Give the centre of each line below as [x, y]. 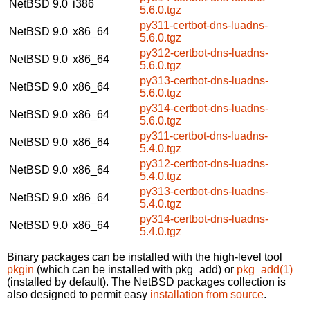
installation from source [207, 294]
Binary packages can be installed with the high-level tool [145, 257]
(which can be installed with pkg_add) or [135, 269]
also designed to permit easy [79, 294]
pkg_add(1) [265, 269]
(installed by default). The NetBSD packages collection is [146, 282]
